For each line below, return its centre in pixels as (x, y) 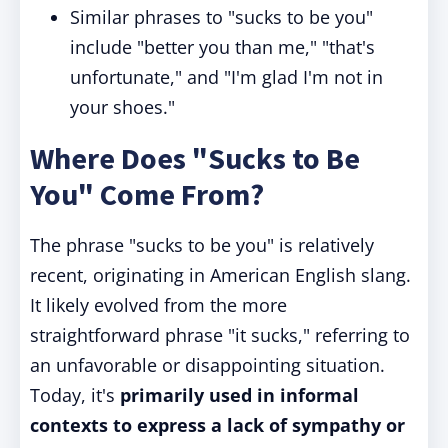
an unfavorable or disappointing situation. (207, 365)
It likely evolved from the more (158, 305)
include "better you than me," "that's (222, 47)
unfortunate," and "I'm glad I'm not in (226, 77)
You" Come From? (147, 194)
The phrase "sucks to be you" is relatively (202, 245)
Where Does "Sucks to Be (195, 158)
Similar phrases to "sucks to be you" (221, 17)
